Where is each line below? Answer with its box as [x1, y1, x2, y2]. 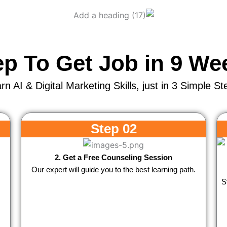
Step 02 [90, 121, 137, 136]
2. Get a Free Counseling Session [55, 153, 172, 162]
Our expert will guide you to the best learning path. [31, 165, 196, 174]
